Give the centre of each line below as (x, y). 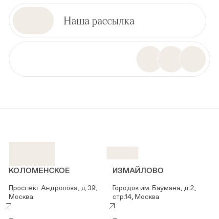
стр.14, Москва (136, 197)
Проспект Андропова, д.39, (53, 188)
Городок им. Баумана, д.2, (154, 188)
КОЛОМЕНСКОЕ (39, 171)
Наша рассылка (99, 20)
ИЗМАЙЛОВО (138, 171)
